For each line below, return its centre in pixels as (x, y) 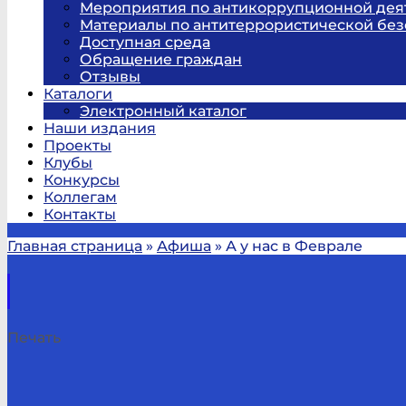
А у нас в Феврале (294, 246)
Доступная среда (145, 42)
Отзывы (110, 77)
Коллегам (80, 197)
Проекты (77, 145)
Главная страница (75, 246)
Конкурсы (82, 180)
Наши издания (100, 128)
